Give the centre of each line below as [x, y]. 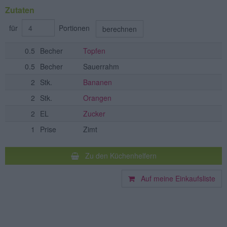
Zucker [94, 114]
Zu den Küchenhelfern [118, 156]
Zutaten [20, 10]
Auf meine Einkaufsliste [175, 179]
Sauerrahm [101, 67]
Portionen [75, 28]
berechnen [120, 29]
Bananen [98, 82]
